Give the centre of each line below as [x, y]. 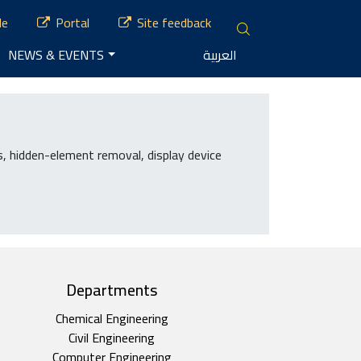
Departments [112, 290]
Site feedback [174, 23]
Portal [72, 23]
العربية [220, 55]
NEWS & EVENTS [56, 55]
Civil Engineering [112, 338]
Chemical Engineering [112, 318]
